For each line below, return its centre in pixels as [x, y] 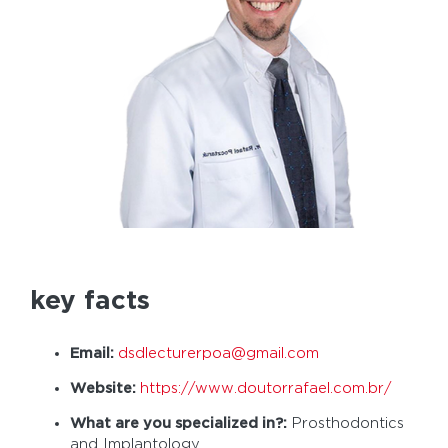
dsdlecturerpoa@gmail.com [218, 353]
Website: [105, 388]
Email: [94, 353]
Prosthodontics [347, 423]
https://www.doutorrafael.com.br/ [265, 388]
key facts [90, 300]
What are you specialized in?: [180, 423]
